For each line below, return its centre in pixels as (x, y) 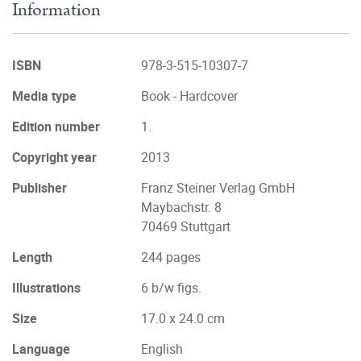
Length (32, 257)
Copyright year (54, 157)
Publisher (39, 188)
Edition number (56, 127)
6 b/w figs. (171, 288)
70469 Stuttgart (186, 226)
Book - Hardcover (189, 96)
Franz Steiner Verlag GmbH (218, 188)
